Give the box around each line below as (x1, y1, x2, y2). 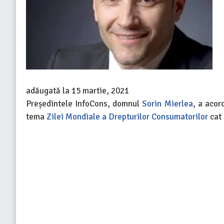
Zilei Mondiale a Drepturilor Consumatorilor (46, 111, 210, 122)
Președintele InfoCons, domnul (26, 98, 142, 109)
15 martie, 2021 (71, 85, 129, 96)
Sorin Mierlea (142, 98, 193, 109)
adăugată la (26, 85, 71, 96)
